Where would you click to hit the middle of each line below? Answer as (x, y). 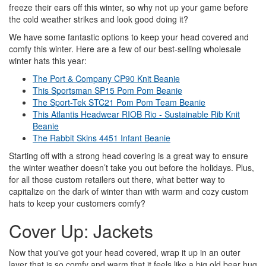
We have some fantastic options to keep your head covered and (129, 37)
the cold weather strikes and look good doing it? (100, 19)
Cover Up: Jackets (81, 230)
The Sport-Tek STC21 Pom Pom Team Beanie (119, 102)
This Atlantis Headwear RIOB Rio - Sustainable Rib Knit (136, 114)
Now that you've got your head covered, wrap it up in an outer (125, 252)
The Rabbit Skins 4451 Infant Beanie (102, 137)
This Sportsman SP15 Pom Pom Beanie (107, 90)
